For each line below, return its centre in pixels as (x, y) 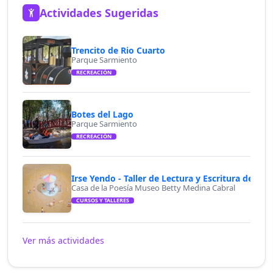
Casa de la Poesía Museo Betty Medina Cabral (153, 187)
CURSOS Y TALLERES (103, 200)
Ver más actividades (63, 240)
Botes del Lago (102, 114)
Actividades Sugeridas (99, 12)
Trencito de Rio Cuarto (118, 50)
